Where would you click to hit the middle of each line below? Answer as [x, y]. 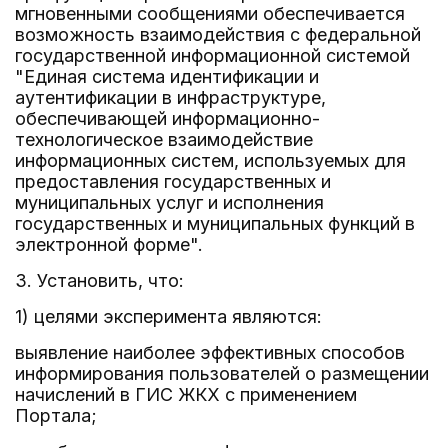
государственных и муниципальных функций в [215, 223]
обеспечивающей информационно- [167, 118]
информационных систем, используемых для [210, 160]
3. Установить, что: [99, 280]
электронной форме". [109, 244]
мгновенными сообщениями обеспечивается [210, 13]
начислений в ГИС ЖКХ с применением [186, 394]
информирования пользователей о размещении [222, 373]
